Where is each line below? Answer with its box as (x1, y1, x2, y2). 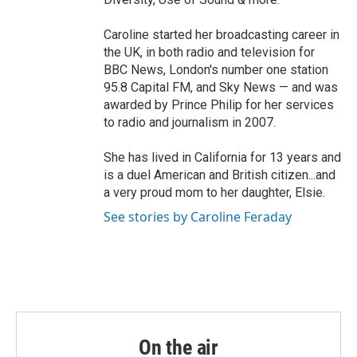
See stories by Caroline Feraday (104, 208, 292, 226)
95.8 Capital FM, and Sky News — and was (104, 80, 338, 95)
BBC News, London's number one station (104, 62, 328, 77)
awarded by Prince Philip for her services (104, 97, 334, 112)
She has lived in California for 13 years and (104, 150, 341, 165)
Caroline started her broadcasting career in (104, 27, 339, 42)
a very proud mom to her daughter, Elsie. (104, 185, 325, 200)
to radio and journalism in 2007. (104, 115, 276, 130)
